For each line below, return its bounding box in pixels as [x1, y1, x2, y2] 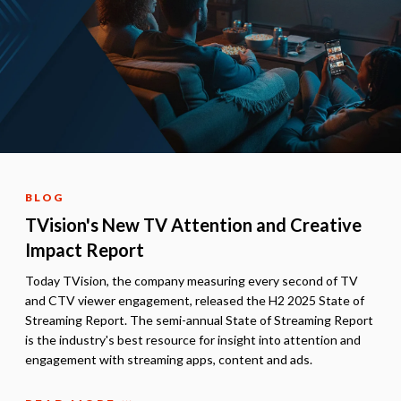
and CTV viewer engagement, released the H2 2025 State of [25, 292, 364, 308]
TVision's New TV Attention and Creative [25, 213, 362, 235]
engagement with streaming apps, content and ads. [25, 351, 312, 367]
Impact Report [25, 238, 144, 260]
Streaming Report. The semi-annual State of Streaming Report [25, 311, 373, 328]
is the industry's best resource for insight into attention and [25, 331, 361, 347]
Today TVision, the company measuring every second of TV [25, 272, 358, 288]
